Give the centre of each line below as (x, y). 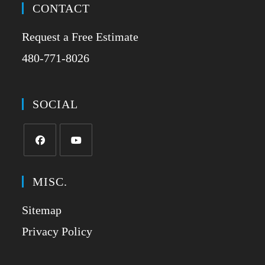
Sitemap (42, 210)
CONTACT (62, 8)
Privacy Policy (57, 231)
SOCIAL (56, 104)
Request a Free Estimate (80, 36)
